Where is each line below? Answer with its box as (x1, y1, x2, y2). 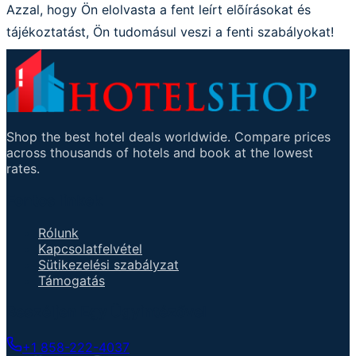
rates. (6, 161, 40, 177)
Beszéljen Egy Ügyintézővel (6, 303, 207, 322)
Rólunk (38, 224, 79, 241)
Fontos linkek (6, 191, 103, 210)
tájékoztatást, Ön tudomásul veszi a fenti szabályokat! (6, 24, 334, 41)
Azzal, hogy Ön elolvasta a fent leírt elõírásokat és (6, 2, 311, 18)
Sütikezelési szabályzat (38, 256, 179, 273)
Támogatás (38, 272, 105, 288)
